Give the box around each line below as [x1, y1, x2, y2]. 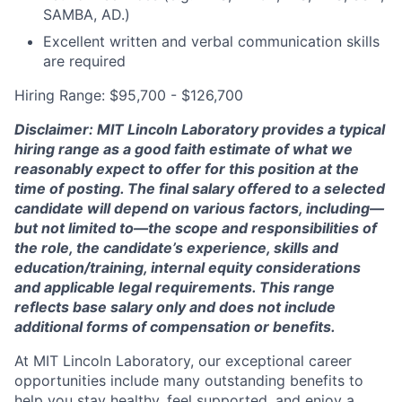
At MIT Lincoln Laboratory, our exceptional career [14, 352, 352, 371]
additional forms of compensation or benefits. [14, 318, 336, 336]
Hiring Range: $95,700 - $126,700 [14, 86, 243, 105]
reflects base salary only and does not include [14, 298, 336, 317]
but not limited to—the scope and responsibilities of [14, 219, 377, 238]
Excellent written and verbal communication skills [43, 32, 380, 51]
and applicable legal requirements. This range [14, 278, 335, 297]
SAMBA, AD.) [43, 5, 130, 24]
